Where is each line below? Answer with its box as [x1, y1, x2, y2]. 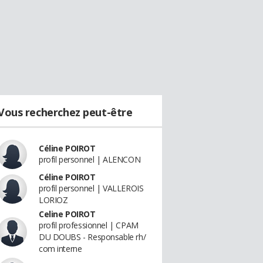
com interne [39, 243, 82, 254]
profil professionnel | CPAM [39, 220, 139, 231]
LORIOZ [39, 194, 68, 205]
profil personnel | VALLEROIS [39, 183, 144, 194]
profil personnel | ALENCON [39, 154, 141, 165]
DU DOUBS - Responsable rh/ [39, 231, 146, 242]
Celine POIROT [39, 208, 96, 220]
